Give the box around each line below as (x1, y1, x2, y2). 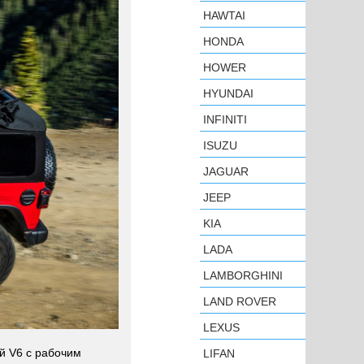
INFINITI (203, 113, 247, 126)
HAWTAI (203, 9, 245, 22)
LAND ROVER (203, 295, 276, 308)
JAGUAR (203, 165, 249, 178)
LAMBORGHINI (203, 269, 283, 282)
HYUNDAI (203, 87, 253, 100)
